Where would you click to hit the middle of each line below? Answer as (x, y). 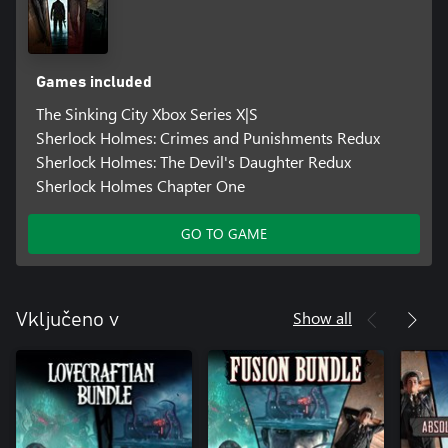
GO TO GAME (224, 234)
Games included (93, 82)
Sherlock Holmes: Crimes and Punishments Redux (207, 138)
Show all (322, 318)
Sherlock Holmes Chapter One (140, 186)
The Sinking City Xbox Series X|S (146, 114)
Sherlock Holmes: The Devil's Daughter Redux (193, 162)
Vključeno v (67, 320)
